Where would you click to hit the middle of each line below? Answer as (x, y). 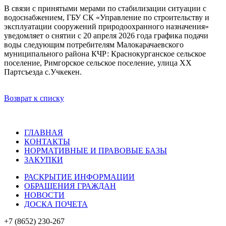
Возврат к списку (34, 98)
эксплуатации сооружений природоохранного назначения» (106, 27)
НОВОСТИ (44, 195)
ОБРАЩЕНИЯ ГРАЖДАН (70, 186)
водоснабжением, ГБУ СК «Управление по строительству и (107, 18)
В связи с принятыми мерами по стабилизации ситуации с (105, 9)
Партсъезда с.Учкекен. (43, 72)
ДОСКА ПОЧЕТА (56, 204)
